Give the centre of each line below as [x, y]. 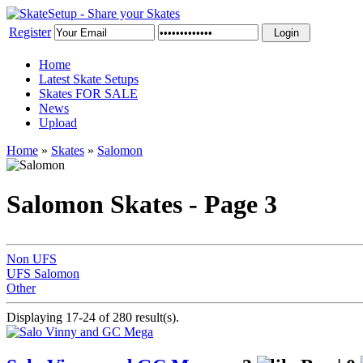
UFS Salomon [43, 273]
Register [30, 32]
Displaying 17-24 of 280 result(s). [93, 317]
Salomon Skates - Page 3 [142, 205]
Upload [58, 123]
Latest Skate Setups [89, 79]
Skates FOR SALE [88, 94]
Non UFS [32, 258]
